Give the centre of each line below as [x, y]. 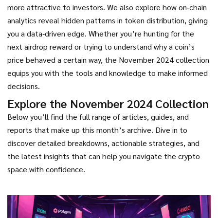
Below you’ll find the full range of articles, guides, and [98, 117]
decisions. [24, 86]
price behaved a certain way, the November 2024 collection [108, 60]
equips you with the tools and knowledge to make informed [108, 73]
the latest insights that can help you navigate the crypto [104, 156]
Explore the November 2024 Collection [108, 103]
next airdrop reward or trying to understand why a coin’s [101, 46]
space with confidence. [46, 169]
